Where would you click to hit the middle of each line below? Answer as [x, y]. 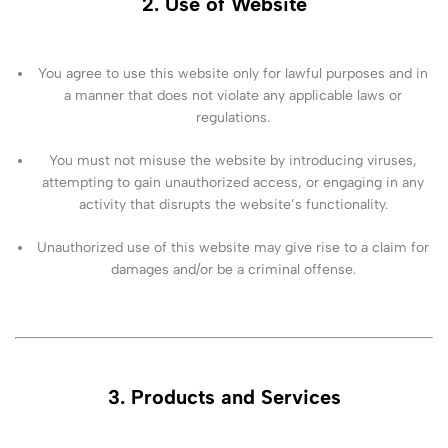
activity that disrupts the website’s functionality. [233, 204]
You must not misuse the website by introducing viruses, [233, 160]
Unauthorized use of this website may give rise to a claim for [233, 247]
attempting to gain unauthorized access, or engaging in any [233, 182]
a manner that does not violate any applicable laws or [233, 95]
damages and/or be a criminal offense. [233, 269]
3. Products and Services [224, 397]
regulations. [233, 117]
